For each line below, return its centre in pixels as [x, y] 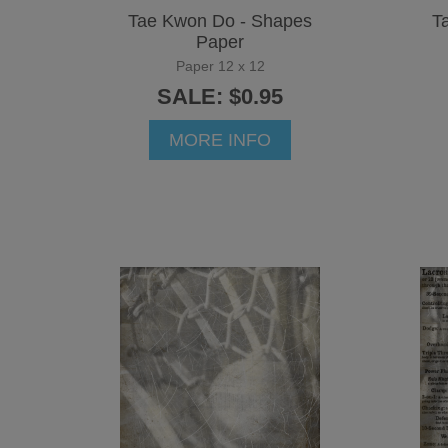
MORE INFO [220, 139]
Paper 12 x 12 [220, 65]
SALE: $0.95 [220, 96]
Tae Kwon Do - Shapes [220, 20]
